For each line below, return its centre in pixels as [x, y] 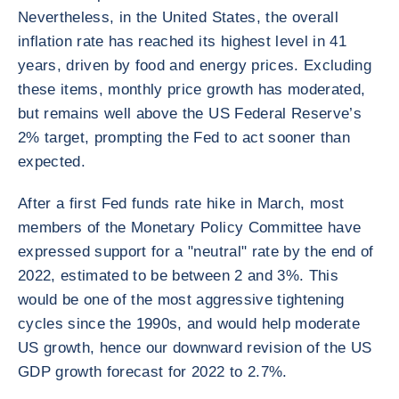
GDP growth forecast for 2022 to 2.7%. [153, 372]
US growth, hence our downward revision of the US [195, 348]
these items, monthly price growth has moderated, [192, 90]
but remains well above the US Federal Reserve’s [190, 114]
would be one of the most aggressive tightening [181, 300]
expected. [52, 162]
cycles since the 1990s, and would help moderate [189, 324]
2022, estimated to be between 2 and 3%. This [178, 276]
